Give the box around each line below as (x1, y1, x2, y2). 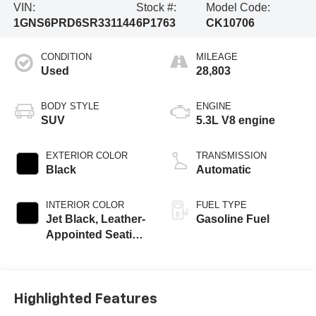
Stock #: (136, 1, 177, 14)
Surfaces (45, 243, 94, 256)
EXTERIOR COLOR (45, 150, 128, 161)
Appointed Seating (45, 228, 146, 241)
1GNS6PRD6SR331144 (13, 17, 135, 30)
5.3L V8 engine (196, 114, 275, 126)
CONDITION (40, 51, 92, 62)
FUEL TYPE (196, 199, 247, 210)
